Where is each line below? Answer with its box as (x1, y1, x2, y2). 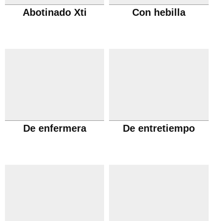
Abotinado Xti (22, 7, 87, 18)
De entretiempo (123, 123, 195, 134)
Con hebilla (132, 7, 186, 18)
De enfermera (23, 123, 86, 134)
